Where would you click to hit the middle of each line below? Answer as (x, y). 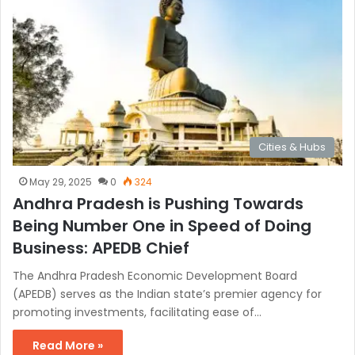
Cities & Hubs (292, 147)
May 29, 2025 (61, 181)
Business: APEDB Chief (101, 248)
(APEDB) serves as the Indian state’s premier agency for (167, 294)
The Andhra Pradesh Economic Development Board (155, 275)
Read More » (68, 345)
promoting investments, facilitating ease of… (137, 312)
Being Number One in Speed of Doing (162, 225)
